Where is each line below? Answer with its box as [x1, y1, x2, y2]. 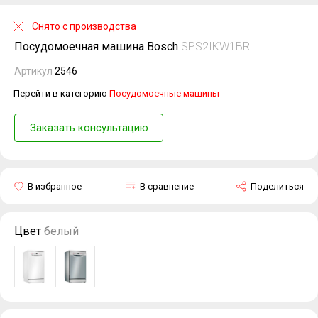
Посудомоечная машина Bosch [14, 40, 181, 53]
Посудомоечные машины [109, 88, 219, 99]
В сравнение [140, 180, 194, 192]
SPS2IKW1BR [181, 40, 250, 53]
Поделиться [251, 180, 304, 192]
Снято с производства [32, 21, 136, 32]
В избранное [28, 180, 82, 192]
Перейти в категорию [13, 88, 109, 99]
